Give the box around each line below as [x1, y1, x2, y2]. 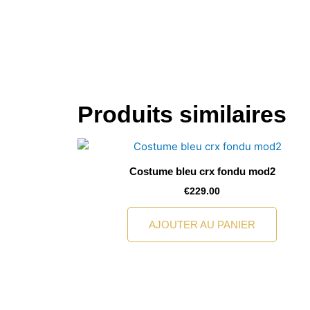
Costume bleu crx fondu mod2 [129, 165, 275, 178]
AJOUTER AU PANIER [149, 219, 255, 231]
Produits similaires [77, 100, 286, 127]
